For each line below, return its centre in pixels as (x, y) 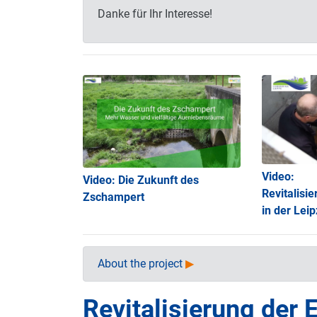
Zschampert (114, 197)
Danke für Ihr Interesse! (155, 14)
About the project (140, 264)
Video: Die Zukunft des (141, 180)
